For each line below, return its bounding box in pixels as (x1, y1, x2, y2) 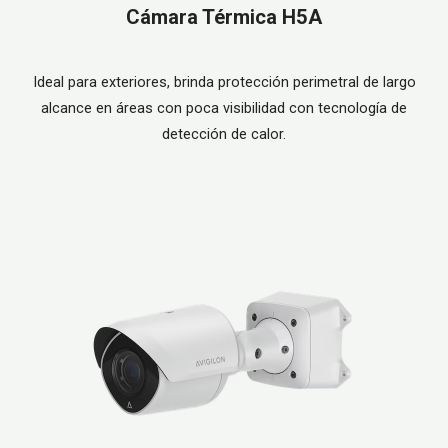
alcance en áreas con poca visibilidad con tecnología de (41, 99, 407, 118)
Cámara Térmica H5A (126, 5, 322, 30)
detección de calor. (162, 125, 286, 144)
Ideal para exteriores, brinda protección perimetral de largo (32, 73, 416, 92)
